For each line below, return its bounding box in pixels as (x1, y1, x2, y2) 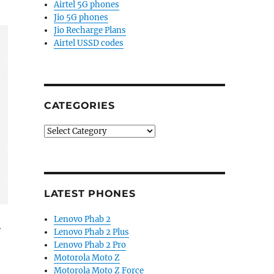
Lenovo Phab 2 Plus (54, 227, 130, 237)
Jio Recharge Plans (54, 25, 127, 35)
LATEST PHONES (43, 188, 136, 199)
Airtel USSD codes (54, 38, 124, 48)
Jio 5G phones (54, 12, 109, 23)
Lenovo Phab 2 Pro (54, 240, 127, 250)
